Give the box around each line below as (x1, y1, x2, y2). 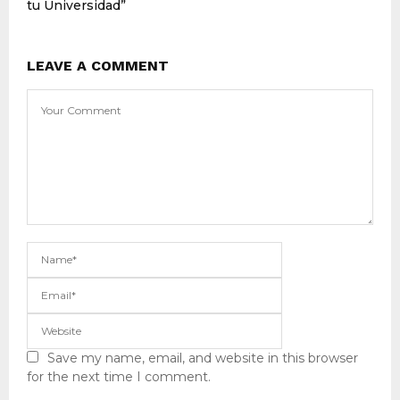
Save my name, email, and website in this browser (47, 350, 358, 367)
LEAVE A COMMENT (27, 57, 169, 75)
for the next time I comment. (27, 369, 211, 386)
